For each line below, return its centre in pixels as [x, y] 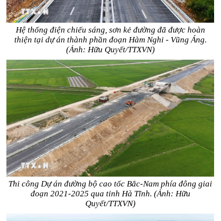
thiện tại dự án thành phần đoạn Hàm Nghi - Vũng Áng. [110, 40]
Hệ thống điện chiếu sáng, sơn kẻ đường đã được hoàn [110, 30]
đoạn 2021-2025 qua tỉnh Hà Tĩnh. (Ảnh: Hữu [110, 194]
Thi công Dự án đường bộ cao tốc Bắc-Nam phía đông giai [110, 184]
